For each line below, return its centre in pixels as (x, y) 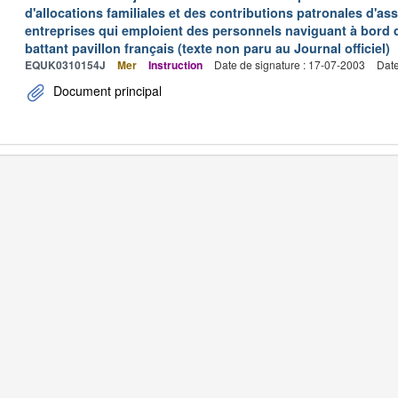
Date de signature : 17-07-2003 (290, 64)
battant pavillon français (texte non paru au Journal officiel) (207, 48)
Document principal (106, 91)
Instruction (175, 65)
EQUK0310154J (65, 65)
